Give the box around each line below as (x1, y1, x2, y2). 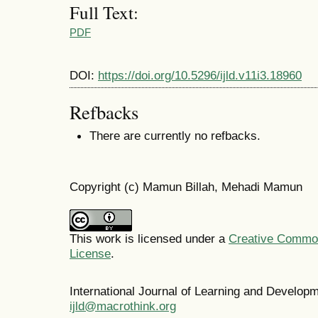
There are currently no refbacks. (89, 128, 261, 143)
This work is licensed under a (70, 231, 229, 246)
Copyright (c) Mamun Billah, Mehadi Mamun (70, 179, 302, 194)
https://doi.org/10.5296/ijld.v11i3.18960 (98, 68, 302, 83)
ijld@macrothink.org (70, 298, 176, 313)
